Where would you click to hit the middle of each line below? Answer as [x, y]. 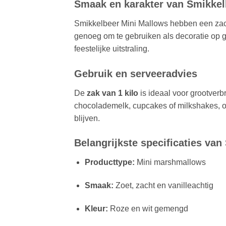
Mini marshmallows [170, 162]
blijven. [87, 118]
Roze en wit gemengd [148, 209]
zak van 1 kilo [112, 93]
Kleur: [96, 209]
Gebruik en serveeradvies [136, 73]
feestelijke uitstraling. [112, 48]
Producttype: [109, 162]
